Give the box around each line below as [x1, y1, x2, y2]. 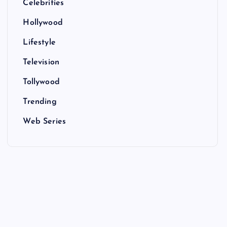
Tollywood [23, 78, 60, 87]
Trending [23, 98, 57, 106]
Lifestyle [23, 39, 56, 47]
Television [23, 58, 60, 67]
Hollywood [23, 19, 63, 27]
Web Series [23, 118, 66, 126]
